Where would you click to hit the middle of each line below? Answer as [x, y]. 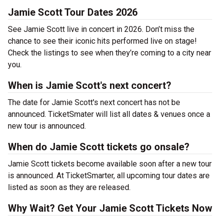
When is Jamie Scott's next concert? [90, 86]
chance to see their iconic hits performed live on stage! [102, 41]
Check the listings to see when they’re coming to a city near [110, 53]
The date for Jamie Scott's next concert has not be [94, 103]
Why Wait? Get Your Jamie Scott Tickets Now [110, 208]
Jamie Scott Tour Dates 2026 [73, 13]
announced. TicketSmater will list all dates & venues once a [109, 114]
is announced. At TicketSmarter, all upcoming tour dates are [109, 176]
